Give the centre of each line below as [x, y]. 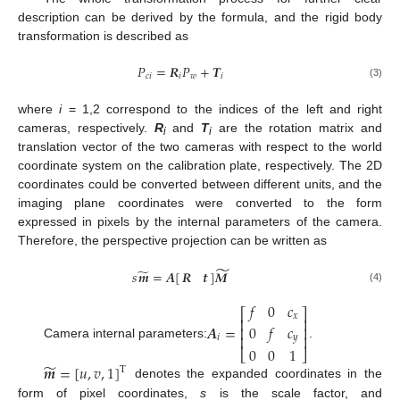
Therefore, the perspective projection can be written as [172, 241]
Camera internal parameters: [125, 333]
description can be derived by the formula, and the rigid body [200, 17]
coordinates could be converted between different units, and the [200, 184]
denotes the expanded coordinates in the [255, 374]
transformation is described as [103, 35]
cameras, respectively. [86, 128]
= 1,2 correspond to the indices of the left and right [222, 109]
